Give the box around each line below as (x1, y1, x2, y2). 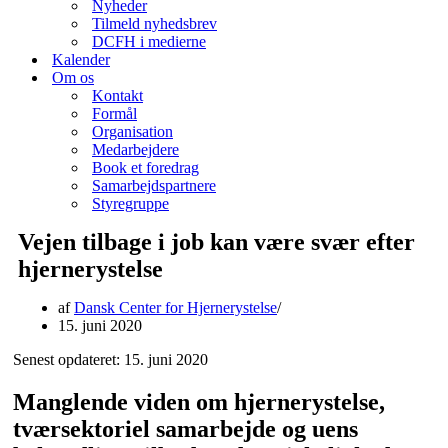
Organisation (92, 123, 173, 140)
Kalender (52, 51, 110, 68)
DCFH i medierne (92, 33, 206, 50)
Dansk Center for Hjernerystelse (74, 299, 277, 316)
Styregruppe (92, 195, 169, 212)
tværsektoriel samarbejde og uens (13, 416, 358, 442)
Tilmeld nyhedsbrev (92, 15, 217, 32)
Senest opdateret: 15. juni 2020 (13, 351, 208, 368)
